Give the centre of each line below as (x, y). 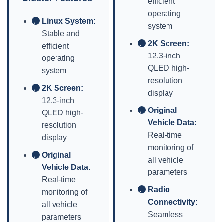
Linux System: (69, 21)
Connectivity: (173, 202)
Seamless (165, 214)
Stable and (61, 33)
